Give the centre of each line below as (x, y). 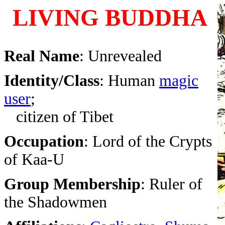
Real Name (42, 56)
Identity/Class (52, 81)
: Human (129, 81)
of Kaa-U (34, 159)
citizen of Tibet (59, 117)
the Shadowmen (55, 202)
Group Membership (72, 184)
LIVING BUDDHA (110, 18)
